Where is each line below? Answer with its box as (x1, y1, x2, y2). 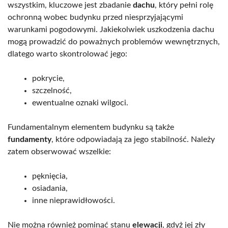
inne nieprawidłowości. (32, 196, 115, 205)
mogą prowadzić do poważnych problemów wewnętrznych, (8, 37, 220, 46)
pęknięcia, (32, 172, 68, 180)
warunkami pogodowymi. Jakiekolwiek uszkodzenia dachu (8, 25, 214, 34)
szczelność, (32, 86, 72, 95)
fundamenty (8, 135, 51, 144)
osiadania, (32, 184, 68, 192)
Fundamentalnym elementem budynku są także (8, 123, 174, 131)
